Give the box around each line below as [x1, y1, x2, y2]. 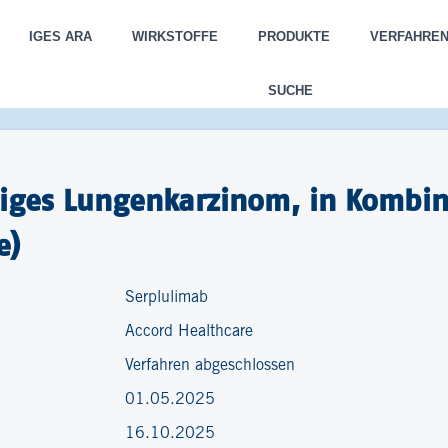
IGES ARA [28, 29, 92, 44]
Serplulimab [125, 290, 209, 305]
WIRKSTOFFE [131, 29, 218, 44]
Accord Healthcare [125, 324, 254, 339]
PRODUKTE [257, 29, 330, 44]
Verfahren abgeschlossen [125, 358, 296, 373]
